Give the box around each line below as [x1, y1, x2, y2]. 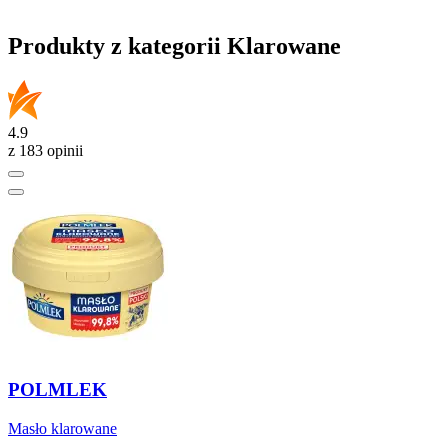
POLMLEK [8, 378, 107, 400]
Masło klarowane [8, 419, 117, 437]
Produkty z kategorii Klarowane [8, 33, 341, 60]
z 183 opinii [8, 142, 83, 160]
